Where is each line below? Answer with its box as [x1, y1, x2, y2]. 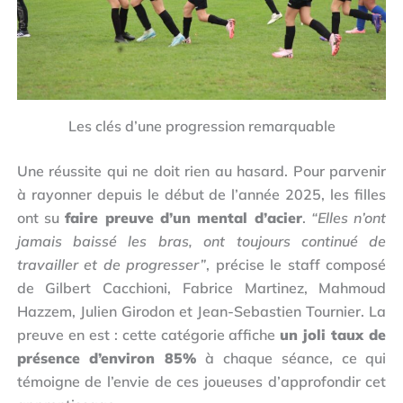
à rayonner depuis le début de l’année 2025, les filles [16, 184, 387, 203]
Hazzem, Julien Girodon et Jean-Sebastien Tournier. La [16, 301, 387, 320]
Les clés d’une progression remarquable [67, 116, 336, 135]
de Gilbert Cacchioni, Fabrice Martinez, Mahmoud [16, 278, 387, 297]
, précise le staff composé [206, 255, 387, 273]
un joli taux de [280, 325, 387, 344]
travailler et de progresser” [16, 255, 207, 273]
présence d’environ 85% [16, 348, 197, 367]
